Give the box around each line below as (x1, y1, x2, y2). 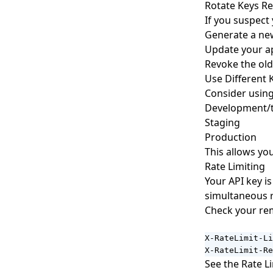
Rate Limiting (205, 160, 265, 173)
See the (205, 257, 241, 271)
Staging (205, 116, 240, 129)
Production (205, 130, 257, 144)
